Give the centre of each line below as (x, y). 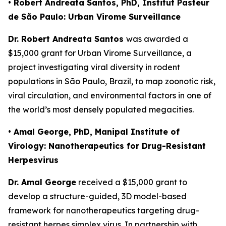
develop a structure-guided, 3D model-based (97, 196)
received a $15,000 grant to (132, 182)
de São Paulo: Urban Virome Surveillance (94, 17)
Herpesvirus (33, 160)
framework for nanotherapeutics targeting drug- (104, 210)
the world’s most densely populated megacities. (101, 109)
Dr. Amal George (42, 182)
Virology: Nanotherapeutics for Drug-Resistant (107, 146)
